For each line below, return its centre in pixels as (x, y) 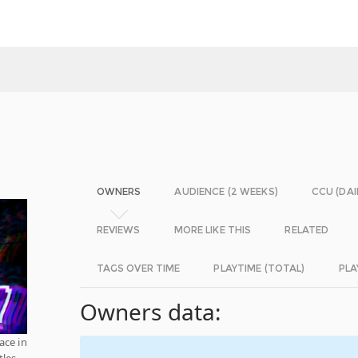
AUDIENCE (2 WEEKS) (226, 191)
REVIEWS (118, 230)
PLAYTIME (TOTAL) (259, 268)
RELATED (307, 230)
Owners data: (151, 312)
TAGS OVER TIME (138, 268)
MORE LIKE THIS (213, 230)
